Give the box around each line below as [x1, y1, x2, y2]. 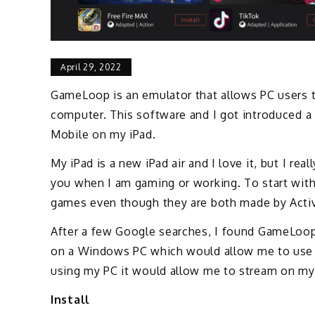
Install [51, 292, 90, 307]
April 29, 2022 [60, 62, 122, 73]
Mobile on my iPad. [51, 127, 156, 142]
